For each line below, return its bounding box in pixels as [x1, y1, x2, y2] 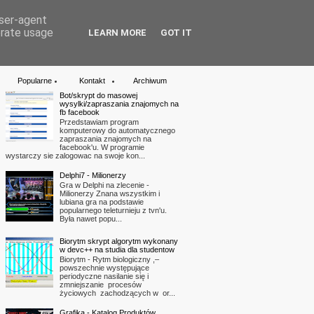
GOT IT [161, 27, 192, 38]
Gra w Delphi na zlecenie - [60, 180, 149, 189]
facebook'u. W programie [60, 143, 144, 152]
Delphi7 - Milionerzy [60, 170, 126, 179]
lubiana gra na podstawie [60, 197, 144, 206]
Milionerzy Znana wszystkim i [60, 189, 160, 198]
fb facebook [60, 108, 100, 116]
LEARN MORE [88, 27, 146, 38]
